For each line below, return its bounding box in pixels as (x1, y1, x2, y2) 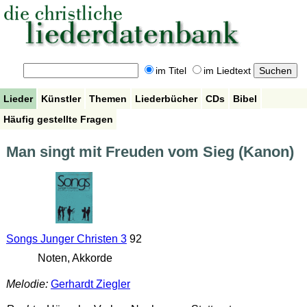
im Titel (155, 65, 186, 77)
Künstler (41, 93, 81, 104)
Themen (89, 93, 127, 104)
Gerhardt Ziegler (50, 278, 130, 290)
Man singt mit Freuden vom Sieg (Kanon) (5, 143, 294, 161)
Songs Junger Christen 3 (5, 233, 127, 245)
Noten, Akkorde (35, 252, 113, 265)
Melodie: (5, 278, 48, 290)
